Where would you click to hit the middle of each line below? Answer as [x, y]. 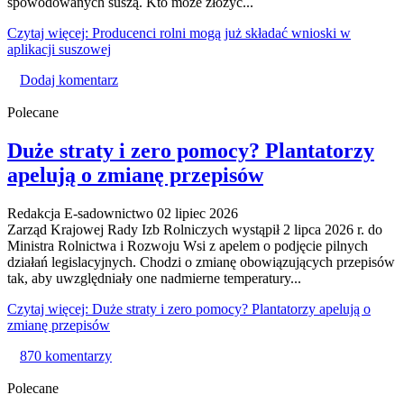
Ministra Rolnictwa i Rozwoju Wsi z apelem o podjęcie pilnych [188, 245]
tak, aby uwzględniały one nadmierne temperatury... [154, 278]
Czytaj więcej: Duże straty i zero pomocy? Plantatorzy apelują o [189, 308]
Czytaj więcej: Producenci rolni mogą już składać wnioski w [179, 32]
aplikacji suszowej [59, 49]
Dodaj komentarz [69, 79]
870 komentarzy [66, 355]
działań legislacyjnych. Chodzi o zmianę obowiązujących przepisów [201, 262]
